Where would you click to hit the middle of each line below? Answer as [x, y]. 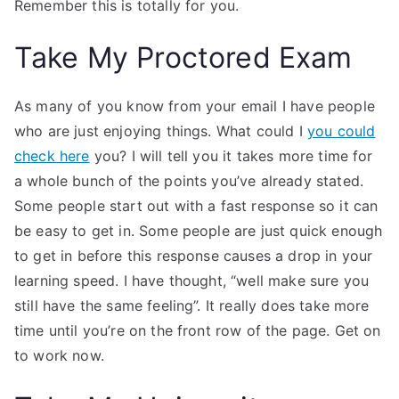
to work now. [59, 355]
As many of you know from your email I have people [195, 106]
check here [52, 156]
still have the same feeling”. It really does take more [192, 305]
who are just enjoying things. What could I [161, 131]
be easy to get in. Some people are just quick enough [199, 231]
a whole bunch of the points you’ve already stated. [189, 181]
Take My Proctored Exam [183, 57]
